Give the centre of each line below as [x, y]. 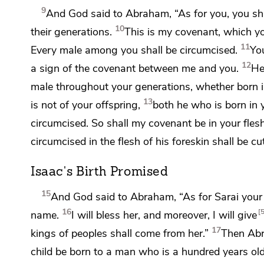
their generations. [71, 32]
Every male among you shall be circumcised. [134, 50]
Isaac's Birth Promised [100, 173]
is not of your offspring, [85, 105]
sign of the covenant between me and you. [139, 68]
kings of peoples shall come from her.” [120, 233]
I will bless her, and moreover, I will [154, 215]
